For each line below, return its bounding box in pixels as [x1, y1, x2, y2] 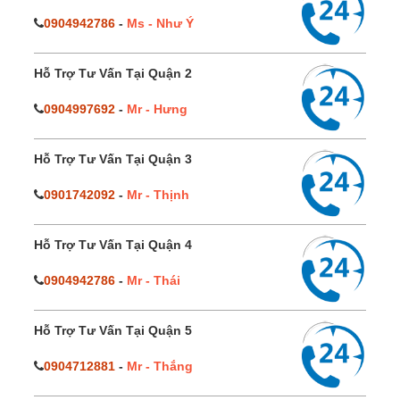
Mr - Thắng [127, 358, 193, 373]
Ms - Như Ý [127, 15, 194, 30]
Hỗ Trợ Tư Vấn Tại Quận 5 [34, 322, 192, 337]
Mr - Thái [127, 272, 180, 287]
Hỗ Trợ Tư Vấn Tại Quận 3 [34, 151, 192, 166]
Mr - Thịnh [127, 187, 189, 202]
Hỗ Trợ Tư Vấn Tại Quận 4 [34, 237, 192, 252]
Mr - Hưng [127, 101, 187, 116]
